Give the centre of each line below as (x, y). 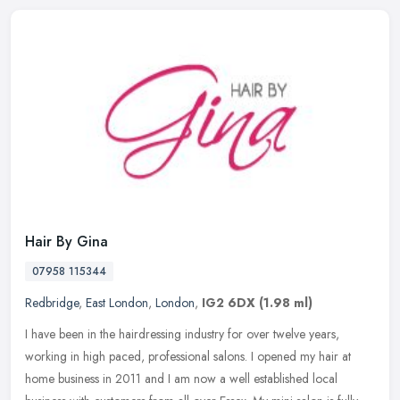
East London (117, 303)
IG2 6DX (229, 303)
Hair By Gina (67, 242)
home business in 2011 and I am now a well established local (181, 379)
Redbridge (52, 303)
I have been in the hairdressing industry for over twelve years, (182, 334)
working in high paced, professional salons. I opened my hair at (188, 357)
